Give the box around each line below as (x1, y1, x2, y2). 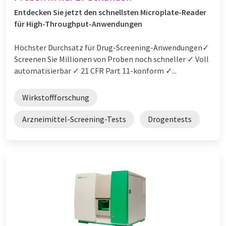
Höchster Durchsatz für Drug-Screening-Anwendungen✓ (14, 42, 209, 52)
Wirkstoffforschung (22, 92, 89, 102)
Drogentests (148, 114, 192, 124)
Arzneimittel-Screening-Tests (22, 114, 126, 124)
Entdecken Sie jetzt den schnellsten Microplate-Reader (14, 7, 206, 17)
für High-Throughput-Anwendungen (14, 18, 142, 29)
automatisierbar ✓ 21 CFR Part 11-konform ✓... (14, 65, 177, 76)
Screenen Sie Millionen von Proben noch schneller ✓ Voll (14, 53, 209, 64)
